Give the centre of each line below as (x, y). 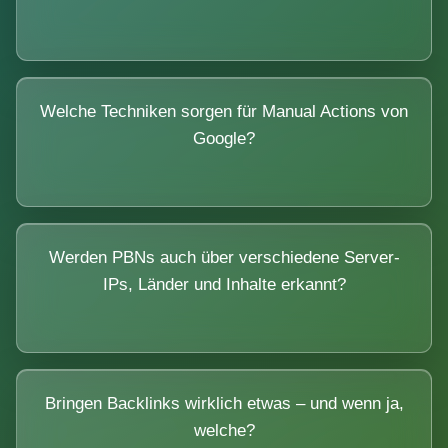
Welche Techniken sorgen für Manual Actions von (224, 111)
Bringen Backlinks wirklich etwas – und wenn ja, (224, 403)
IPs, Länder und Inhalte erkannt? (224, 284)
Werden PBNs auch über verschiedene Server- (224, 257)
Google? (224, 138)
